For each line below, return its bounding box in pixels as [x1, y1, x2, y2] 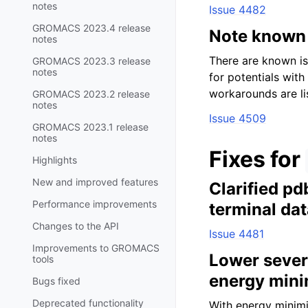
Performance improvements [32, 197, 157, 210]
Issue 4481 [209, 227, 264, 241]
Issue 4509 [209, 111, 266, 125]
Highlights [32, 153, 77, 166]
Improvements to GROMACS [32, 241, 159, 254]
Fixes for [209, 146, 305, 173]
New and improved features [32, 175, 158, 188]
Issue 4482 [209, 3, 266, 16]
